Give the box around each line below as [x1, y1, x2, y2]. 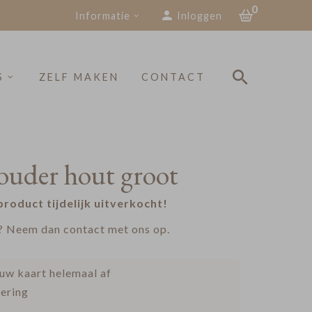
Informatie [75, 9, 130, 22]
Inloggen [177, 9, 222, 22]
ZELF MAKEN [38, 71, 119, 84]
